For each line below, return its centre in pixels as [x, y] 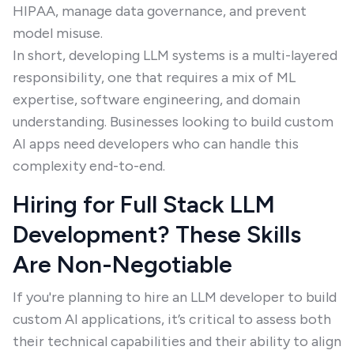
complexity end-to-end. [89, 166]
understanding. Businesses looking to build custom [173, 122]
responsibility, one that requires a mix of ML [154, 77]
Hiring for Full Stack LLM [144, 204]
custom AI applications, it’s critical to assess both [172, 319]
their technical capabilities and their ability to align [177, 341]
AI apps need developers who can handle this [156, 144]
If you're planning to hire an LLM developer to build [175, 297]
